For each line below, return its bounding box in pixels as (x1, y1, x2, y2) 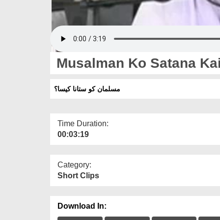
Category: (57, 160, 91, 169)
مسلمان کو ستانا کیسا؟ (54, 84, 120, 93)
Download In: (57, 201, 107, 210)
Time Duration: (57, 119, 109, 128)
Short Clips (57, 171, 99, 180)
